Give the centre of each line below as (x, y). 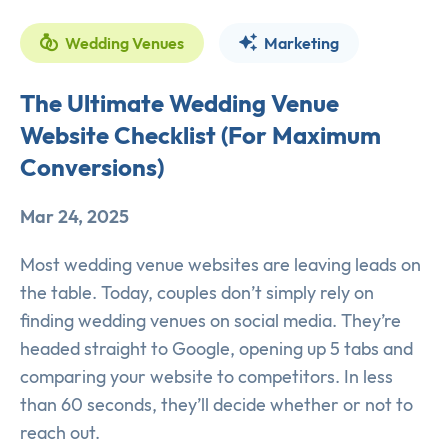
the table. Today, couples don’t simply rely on (197, 293)
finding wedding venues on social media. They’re (210, 321)
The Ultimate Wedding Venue (179, 103)
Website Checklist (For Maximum (200, 135)
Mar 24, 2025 (74, 217)
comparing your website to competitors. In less (206, 377)
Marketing (300, 43)
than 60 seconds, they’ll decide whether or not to (216, 405)
